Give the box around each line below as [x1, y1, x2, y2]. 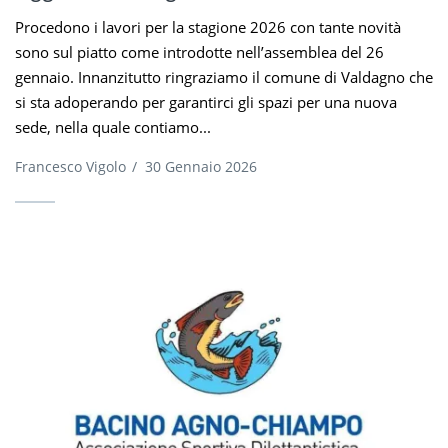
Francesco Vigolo [15, 156, 126, 176]
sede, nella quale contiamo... [15, 116, 211, 137]
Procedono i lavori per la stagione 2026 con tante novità [15, 16, 401, 37]
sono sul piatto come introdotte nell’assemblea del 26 [15, 41, 384, 62]
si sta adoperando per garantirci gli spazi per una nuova [15, 91, 397, 112]
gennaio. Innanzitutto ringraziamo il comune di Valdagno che [15, 66, 433, 87]
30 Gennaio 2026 [145, 156, 257, 176]
